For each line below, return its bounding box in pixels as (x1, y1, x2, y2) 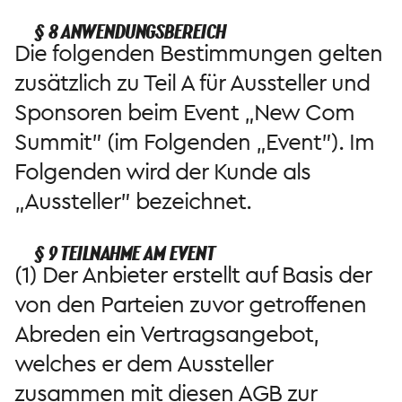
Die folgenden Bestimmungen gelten (14, 37, 382, 70)
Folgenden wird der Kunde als (14, 155, 310, 188)
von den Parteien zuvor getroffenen (14, 288, 366, 321)
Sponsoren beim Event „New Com (14, 96, 354, 129)
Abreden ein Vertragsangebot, (14, 318, 319, 351)
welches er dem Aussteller (14, 347, 273, 380)
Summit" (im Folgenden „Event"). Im (14, 126, 374, 159)
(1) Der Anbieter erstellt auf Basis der (14, 258, 371, 292)
